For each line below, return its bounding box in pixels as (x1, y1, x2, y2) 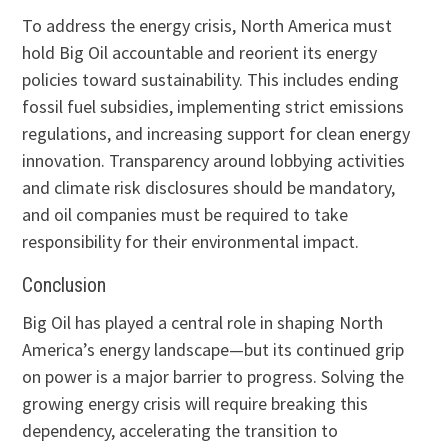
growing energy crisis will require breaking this (22, 392, 369, 416)
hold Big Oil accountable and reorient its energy (22, 41, 378, 65)
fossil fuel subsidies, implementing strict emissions (22, 95, 405, 119)
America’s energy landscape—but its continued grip (22, 338, 405, 362)
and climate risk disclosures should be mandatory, (22, 176, 396, 200)
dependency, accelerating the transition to (22, 419, 339, 443)
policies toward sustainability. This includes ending (22, 68, 400, 92)
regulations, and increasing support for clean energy (22, 122, 411, 146)
